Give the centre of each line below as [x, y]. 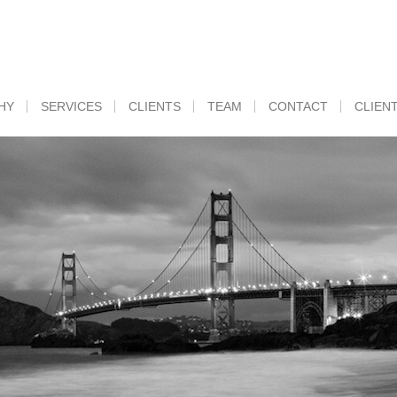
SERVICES [71, 106]
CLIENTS [155, 106]
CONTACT [298, 106]
